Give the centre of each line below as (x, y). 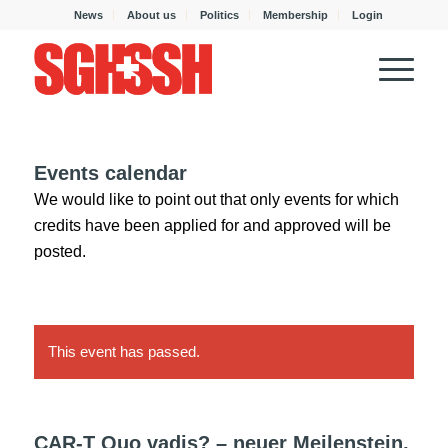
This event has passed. (123, 351)
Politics (220, 15)
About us (152, 15)
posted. (59, 251)
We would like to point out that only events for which (216, 199)
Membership (296, 15)
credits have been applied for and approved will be (212, 225)
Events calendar (110, 173)
